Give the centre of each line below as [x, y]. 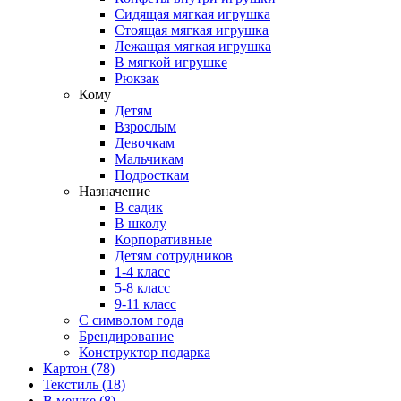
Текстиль [73, 384]
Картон [67, 368]
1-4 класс [142, 272]
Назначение [115, 191]
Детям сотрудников [174, 256]
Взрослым [145, 127]
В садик [139, 207]
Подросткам [152, 175]
